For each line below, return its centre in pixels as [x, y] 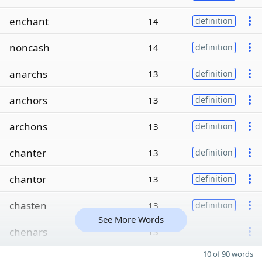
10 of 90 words [228, 254]
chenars [28, 232]
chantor [28, 179]
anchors [28, 100]
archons [28, 126]
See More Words [131, 219]
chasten [28, 205]
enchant [29, 21]
